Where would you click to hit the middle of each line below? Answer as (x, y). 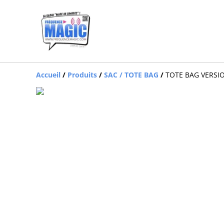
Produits (82, 74)
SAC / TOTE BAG (131, 74)
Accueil (48, 74)
